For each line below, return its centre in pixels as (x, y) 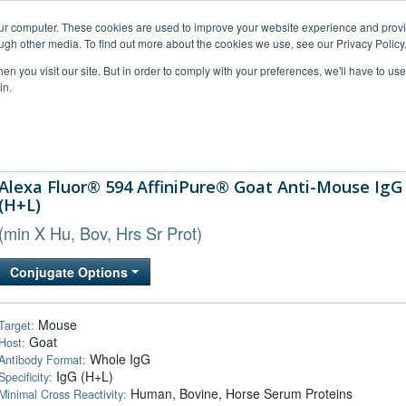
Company (325, 144)
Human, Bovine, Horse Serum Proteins (240, 393)
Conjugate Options (71, 272)
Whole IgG (118, 359)
